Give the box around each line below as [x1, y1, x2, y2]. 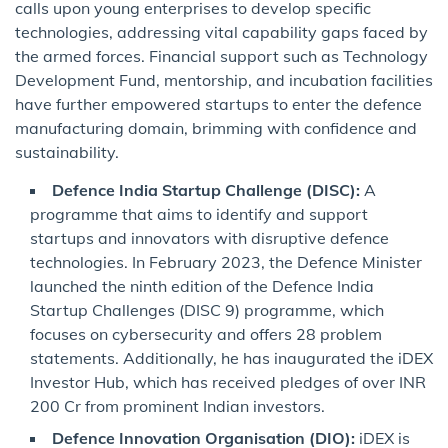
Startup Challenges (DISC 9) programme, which [30, 300, 384, 321]
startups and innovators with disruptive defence [30, 228, 389, 249]
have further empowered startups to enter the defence [15, 94, 422, 115]
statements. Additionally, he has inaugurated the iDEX [30, 348, 433, 369]
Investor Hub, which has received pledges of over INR [30, 372, 426, 393]
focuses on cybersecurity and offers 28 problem [30, 324, 382, 345]
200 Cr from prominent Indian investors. [30, 396, 325, 417]
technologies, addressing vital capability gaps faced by [15, 22, 428, 43]
